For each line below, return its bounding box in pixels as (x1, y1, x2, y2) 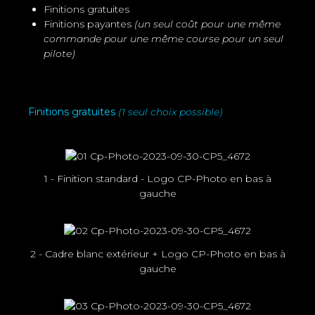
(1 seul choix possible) (118, 105, 223, 118)
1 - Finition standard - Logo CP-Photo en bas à (44, 172, 271, 186)
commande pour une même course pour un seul (44, 32, 283, 45)
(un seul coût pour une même (134, 18, 281, 30)
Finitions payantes (44, 18, 134, 30)
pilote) (44, 47, 75, 60)
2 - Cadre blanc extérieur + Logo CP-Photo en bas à (30, 247, 285, 260)
